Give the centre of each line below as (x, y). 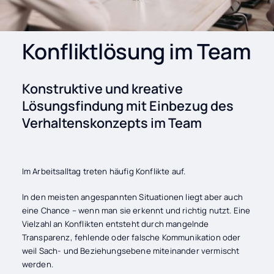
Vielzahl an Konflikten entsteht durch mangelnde (115, 224)
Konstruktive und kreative (102, 88)
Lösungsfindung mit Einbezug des (128, 105)
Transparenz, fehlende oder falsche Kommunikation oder (131, 238)
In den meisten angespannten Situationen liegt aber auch (132, 197)
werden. (37, 265)
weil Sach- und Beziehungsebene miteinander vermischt (131, 251)
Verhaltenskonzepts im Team (112, 122)
